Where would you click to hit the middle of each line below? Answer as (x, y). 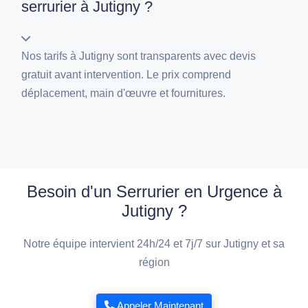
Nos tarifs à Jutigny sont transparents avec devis (139, 56)
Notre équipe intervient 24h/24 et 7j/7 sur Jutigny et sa (154, 244)
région (154, 263)
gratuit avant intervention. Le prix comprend (126, 75)
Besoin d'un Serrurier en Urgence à (154, 192)
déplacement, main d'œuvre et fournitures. (124, 93)
